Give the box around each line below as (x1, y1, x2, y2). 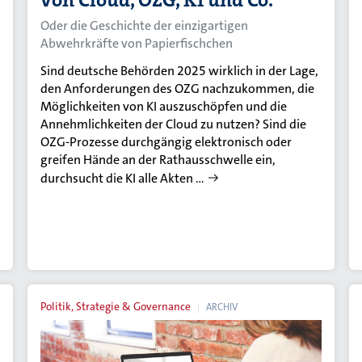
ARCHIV (206, 301, 238, 314)
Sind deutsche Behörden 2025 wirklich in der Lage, (40, 62, 319, 80)
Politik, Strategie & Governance (40, 300, 192, 314)
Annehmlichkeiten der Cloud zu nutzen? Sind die (40, 116, 307, 133)
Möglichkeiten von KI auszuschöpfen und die (40, 98, 288, 116)
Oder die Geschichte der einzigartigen (40, 17, 249, 35)
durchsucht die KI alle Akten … (40, 170, 205, 187)
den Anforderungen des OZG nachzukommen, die (40, 80, 315, 98)
